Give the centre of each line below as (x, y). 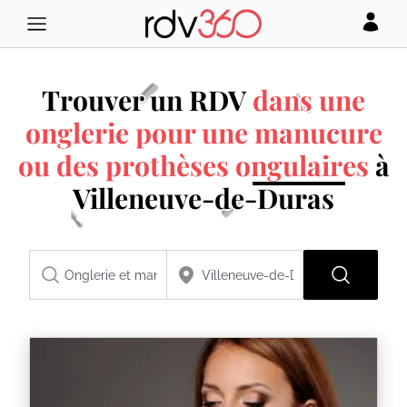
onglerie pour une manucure (203, 133)
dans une (309, 100)
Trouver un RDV (147, 100)
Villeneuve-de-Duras (203, 198)
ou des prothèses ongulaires (193, 165)
